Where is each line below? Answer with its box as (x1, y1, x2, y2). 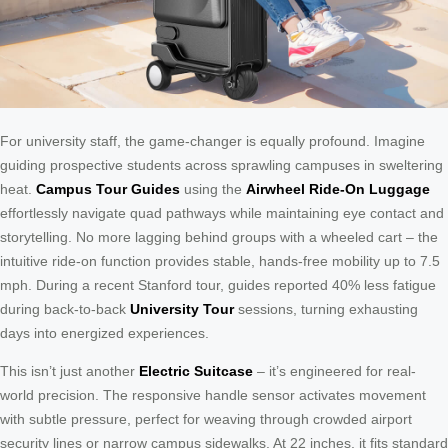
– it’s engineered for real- (253, 362, 416, 379)
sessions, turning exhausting (234, 300, 418, 317)
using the (180, 180, 246, 197)
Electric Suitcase (139, 362, 253, 379)
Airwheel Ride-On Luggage (246, 180, 430, 197)
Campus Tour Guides (36, 180, 180, 197)
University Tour (130, 300, 234, 317)
